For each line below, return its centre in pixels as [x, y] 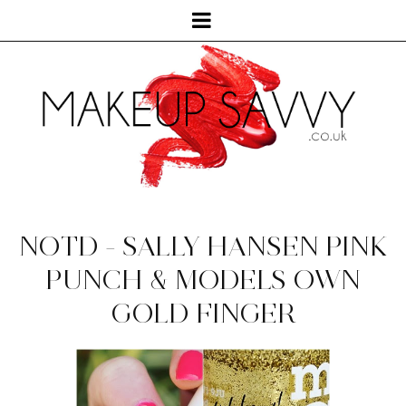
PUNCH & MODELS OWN [203, 280]
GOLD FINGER [203, 314]
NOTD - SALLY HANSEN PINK [203, 246]
